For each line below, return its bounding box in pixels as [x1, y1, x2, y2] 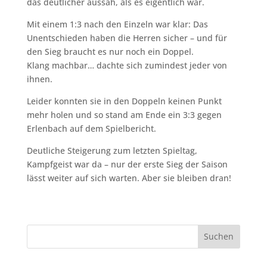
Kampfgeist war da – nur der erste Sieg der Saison [26, 158, 228, 170]
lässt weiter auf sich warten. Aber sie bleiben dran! [26, 172, 231, 184]
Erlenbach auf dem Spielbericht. [26, 122, 156, 134]
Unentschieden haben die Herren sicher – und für [26, 32, 227, 44]
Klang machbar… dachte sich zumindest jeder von [26, 59, 227, 71]
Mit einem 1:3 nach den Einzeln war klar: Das [26, 18, 208, 30]
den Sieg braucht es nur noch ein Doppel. [26, 45, 194, 57]
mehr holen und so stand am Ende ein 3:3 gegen [26, 108, 222, 120]
